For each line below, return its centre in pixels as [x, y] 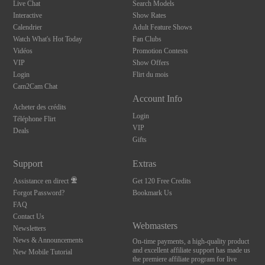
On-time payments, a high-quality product [190, 241]
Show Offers [151, 63]
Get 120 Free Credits [161, 181]
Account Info [157, 98]
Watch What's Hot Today [48, 39]
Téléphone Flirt [35, 119]
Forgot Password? [39, 193]
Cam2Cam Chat [35, 86]
